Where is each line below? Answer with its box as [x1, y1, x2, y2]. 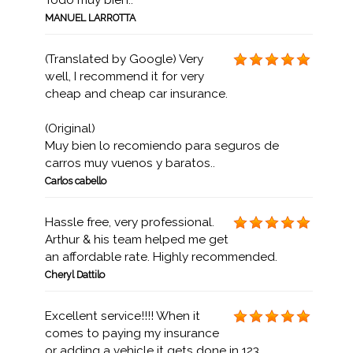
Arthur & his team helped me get [44, 232, 229, 247]
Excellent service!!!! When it [44, 309, 200, 323]
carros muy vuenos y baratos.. [44, 156, 215, 170]
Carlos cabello [44, 175, 106, 187]
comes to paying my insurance [44, 326, 219, 340]
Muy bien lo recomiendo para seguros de [44, 139, 279, 153]
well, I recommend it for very [44, 69, 204, 84]
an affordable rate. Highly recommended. [44, 250, 277, 264]
